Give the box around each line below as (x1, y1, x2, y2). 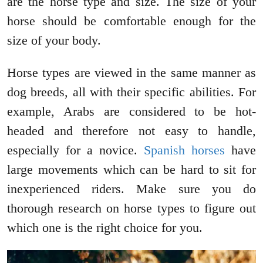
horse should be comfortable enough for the (7, 14, 256, 29)
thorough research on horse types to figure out (7, 201, 256, 216)
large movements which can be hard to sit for (7, 162, 256, 177)
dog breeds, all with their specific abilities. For (7, 85, 256, 100)
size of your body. (7, 33, 101, 48)
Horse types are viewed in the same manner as (7, 65, 256, 80)
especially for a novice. (7, 143, 144, 158)
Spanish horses (144, 143, 225, 158)
